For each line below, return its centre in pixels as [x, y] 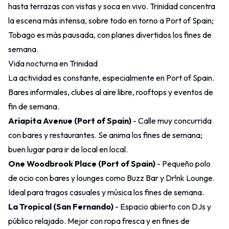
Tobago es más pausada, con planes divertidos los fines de [110, 35]
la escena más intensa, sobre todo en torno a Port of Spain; [111, 20]
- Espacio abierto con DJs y [162, 206]
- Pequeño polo [183, 163]
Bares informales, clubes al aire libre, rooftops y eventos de [111, 92]
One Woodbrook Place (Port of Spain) [82, 163]
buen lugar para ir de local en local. [68, 149]
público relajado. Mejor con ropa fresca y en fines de [99, 221]
